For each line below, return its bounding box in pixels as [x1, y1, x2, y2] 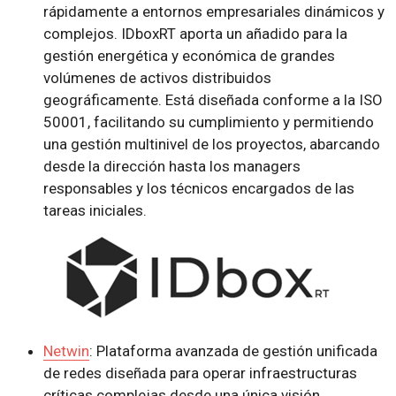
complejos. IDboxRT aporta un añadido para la [42, 25, 347, 43]
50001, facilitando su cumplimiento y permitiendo [42, 113, 374, 132]
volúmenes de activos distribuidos [42, 69, 271, 88]
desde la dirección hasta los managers [42, 157, 301, 176]
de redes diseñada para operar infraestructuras [42, 364, 357, 383]
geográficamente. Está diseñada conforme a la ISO [42, 91, 383, 110]
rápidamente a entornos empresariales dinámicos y [42, 3, 385, 21]
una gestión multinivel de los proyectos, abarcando [42, 135, 380, 154]
